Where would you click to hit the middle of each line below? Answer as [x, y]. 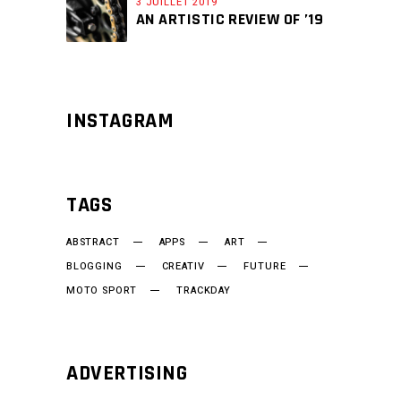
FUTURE [265, 266]
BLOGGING [94, 266]
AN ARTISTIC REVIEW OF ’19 [230, 19]
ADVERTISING [127, 373]
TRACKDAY [204, 290]
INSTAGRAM [120, 121]
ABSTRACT [93, 242]
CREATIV [183, 266]
